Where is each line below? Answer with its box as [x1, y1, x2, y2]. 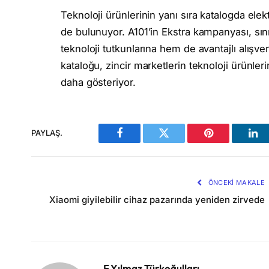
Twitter [163, 136, 195, 148]
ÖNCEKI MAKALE [206, 178, 265, 187]
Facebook [118, 136, 161, 148]
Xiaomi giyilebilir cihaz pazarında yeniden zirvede [49, 193, 265, 205]
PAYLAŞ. [31, 128, 62, 138]
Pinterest [207, 136, 246, 148]
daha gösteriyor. [61, 76, 136, 88]
